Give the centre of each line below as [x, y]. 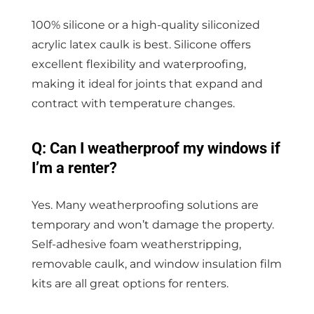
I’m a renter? [74, 168]
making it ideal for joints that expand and [147, 83]
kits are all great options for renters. [130, 283]
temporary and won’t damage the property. [152, 224]
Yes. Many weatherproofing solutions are [145, 205]
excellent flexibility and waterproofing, [138, 64]
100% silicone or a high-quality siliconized [145, 25]
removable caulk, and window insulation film [156, 264]
